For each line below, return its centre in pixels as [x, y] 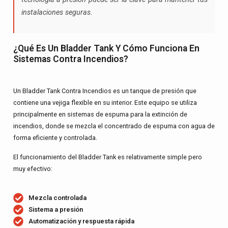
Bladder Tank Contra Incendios [67, 91]
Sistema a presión [55, 210]
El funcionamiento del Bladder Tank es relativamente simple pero [107, 157]
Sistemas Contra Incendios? [70, 59]
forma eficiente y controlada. [55, 138]
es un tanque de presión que [154, 91]
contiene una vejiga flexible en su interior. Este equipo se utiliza [105, 103]
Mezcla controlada [57, 198]
